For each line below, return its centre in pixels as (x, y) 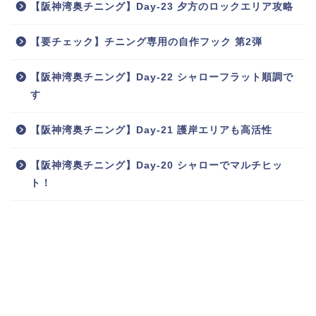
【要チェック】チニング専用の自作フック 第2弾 (146, 42)
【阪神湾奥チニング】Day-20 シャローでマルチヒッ (157, 165)
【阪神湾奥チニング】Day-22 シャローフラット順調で (162, 77)
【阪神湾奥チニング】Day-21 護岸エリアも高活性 (151, 130)
